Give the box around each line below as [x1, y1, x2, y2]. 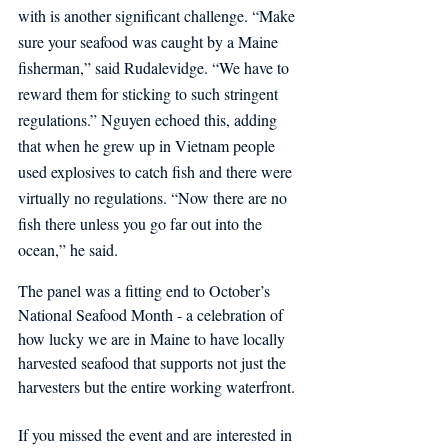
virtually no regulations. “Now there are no [18, 186, 291, 208]
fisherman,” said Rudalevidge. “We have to [18, 56, 293, 78]
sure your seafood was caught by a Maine [18, 30, 282, 52]
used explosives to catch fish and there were [18, 160, 296, 182]
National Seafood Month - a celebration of [18, 303, 287, 325]
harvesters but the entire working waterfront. [18, 375, 299, 397]
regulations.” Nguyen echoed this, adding [18, 108, 281, 130]
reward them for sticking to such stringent [18, 82, 282, 104]
